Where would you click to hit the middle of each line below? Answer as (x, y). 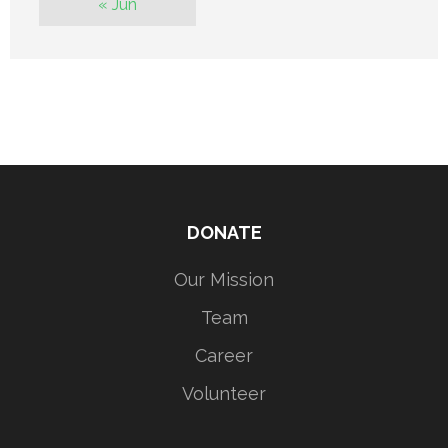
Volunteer (224, 393)
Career (224, 355)
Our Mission (224, 279)
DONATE (224, 232)
